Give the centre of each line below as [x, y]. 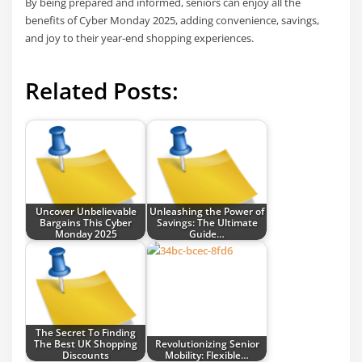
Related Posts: [102, 90]
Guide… [207, 233]
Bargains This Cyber [86, 222]
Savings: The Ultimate [207, 222]
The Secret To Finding [86, 332]
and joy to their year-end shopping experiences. [140, 38]
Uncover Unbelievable [86, 210]
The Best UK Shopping [86, 343]
